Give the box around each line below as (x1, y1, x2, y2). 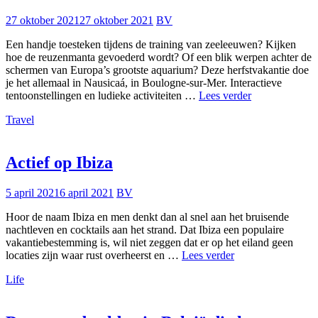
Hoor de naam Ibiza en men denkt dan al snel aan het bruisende (6, 211, 289, 224)
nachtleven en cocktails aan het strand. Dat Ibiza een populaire (6, 224, 284, 236)
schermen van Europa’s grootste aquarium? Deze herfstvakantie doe (6, 64, 309, 77)
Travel (6, 114, 34, 126)
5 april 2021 (6, 187, 60, 199)
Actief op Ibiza (6, 153, 113, 172)
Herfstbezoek (251, 89, 310, 102)
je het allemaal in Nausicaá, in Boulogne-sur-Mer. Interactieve (6, 77, 282, 89)
